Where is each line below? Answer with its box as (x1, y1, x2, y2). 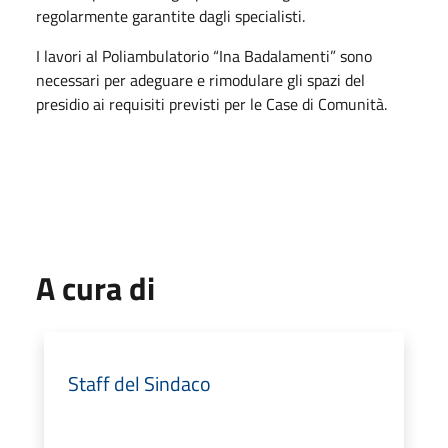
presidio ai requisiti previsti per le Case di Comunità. (36, 92, 387, 116)
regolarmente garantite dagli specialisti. (36, 4, 305, 28)
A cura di (36, 264, 155, 312)
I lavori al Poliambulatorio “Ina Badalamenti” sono (36, 44, 372, 68)
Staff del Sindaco (68, 368, 211, 399)
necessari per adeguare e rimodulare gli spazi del (36, 68, 365, 92)
